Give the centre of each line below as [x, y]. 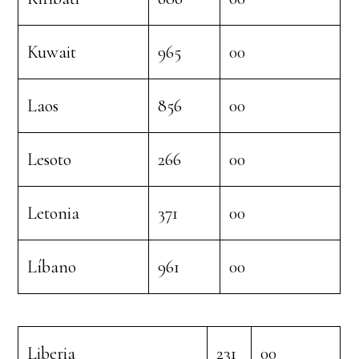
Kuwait [52, 52]
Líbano [52, 267]
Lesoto [50, 159]
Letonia [54, 213]
